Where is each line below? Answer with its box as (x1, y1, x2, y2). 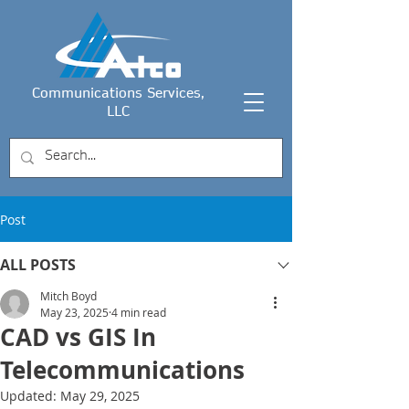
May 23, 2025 (40, 305, 109, 320)
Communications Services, (31, 87, 204, 100)
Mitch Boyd (40, 288, 97, 303)
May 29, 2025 (60, 387, 140, 404)
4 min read (111, 305, 166, 320)
